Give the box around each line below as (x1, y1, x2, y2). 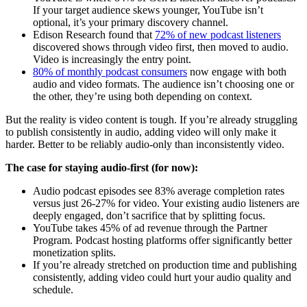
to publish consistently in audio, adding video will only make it (5, 125, 276, 138)
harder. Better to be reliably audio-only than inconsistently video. (5, 138, 284, 150)
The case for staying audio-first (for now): (5, 161, 198, 173)
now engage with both (187, 65, 286, 77)
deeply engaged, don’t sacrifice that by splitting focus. (33, 209, 265, 221)
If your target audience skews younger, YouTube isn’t (33, 3, 263, 16)
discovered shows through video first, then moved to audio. (33, 40, 288, 53)
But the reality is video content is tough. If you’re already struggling (5, 113, 297, 125)
